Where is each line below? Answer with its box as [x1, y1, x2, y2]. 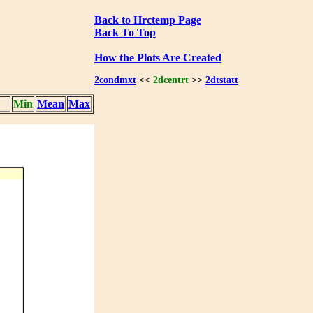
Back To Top [94, 26, 156, 38]
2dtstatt [205, 74, 238, 86]
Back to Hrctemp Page [94, 13, 201, 26]
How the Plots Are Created [94, 51, 221, 64]
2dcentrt [152, 74, 189, 86]
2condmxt [94, 74, 136, 86]
